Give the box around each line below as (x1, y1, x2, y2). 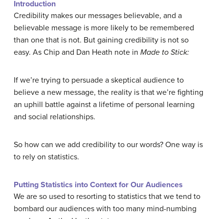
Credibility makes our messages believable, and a (14, 11, 182, 21)
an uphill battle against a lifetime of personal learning (14, 100, 195, 109)
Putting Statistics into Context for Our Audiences (14, 180, 183, 190)
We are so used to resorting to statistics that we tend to (14, 192, 200, 201)
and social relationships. (14, 112, 95, 122)
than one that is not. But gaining (14, 35, 123, 45)
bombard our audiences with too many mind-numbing (14, 204, 197, 214)
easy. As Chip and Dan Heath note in (14, 47, 140, 57)
